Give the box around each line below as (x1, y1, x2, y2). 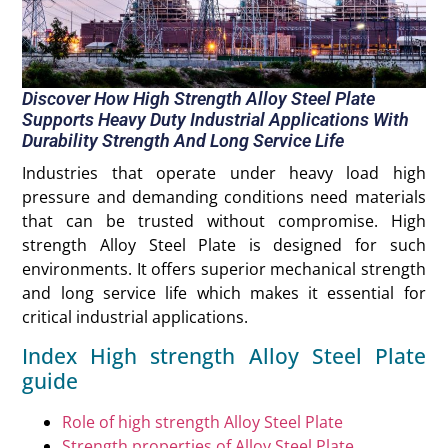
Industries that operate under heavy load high (22, 162, 426, 185)
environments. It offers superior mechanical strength (22, 258, 426, 281)
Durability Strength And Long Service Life (22, 130, 345, 152)
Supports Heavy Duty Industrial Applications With (22, 109, 410, 131)
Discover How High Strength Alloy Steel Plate (22, 88, 376, 110)
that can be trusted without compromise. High (22, 210, 426, 233)
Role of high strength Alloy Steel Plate (62, 410, 344, 433)
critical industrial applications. (22, 306, 249, 329)
